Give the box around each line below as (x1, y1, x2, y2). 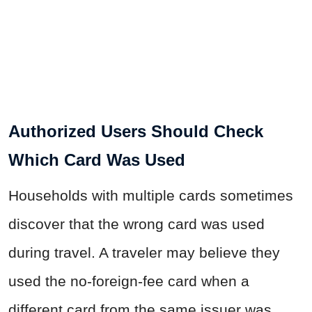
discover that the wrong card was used (8, 216, 265, 233)
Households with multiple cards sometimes (8, 187, 293, 204)
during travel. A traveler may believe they (8, 244, 280, 261)
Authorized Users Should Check (8, 122, 263, 141)
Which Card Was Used (8, 150, 185, 170)
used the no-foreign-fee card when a (8, 273, 249, 290)
